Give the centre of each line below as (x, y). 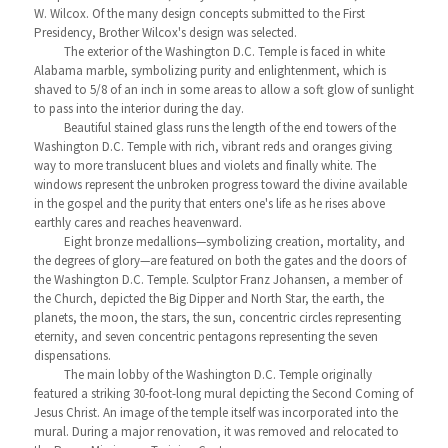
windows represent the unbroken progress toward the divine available (220, 184)
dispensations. (72, 355)
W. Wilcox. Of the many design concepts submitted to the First (199, 13)
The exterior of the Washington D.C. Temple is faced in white (224, 51)
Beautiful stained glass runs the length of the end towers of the (229, 127)
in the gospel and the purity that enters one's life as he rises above (209, 203)
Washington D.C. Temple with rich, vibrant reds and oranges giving (212, 146)
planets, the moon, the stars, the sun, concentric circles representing (217, 317)
